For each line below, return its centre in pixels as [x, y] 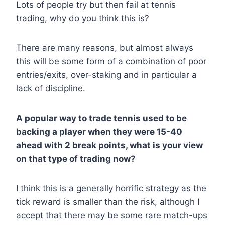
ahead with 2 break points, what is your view [109, 145]
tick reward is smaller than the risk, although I [108, 202]
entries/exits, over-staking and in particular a [106, 75]
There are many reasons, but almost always [105, 48]
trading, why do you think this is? [83, 18]
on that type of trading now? [76, 159]
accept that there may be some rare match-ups [112, 216]
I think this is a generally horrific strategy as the [111, 189]
